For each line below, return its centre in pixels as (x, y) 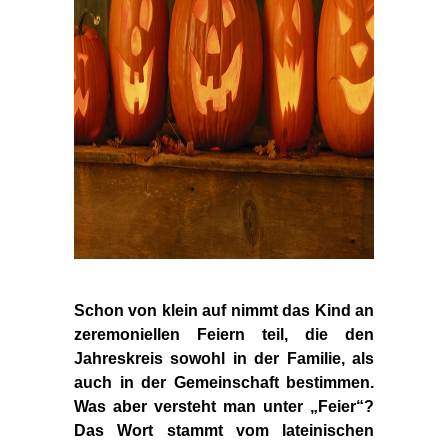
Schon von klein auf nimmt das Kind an (224, 310)
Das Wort (114, 430)
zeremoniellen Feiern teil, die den (224, 334)
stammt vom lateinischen (270, 430)
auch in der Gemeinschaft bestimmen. (224, 382)
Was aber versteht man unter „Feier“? (224, 406)
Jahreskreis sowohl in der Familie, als (224, 358)
